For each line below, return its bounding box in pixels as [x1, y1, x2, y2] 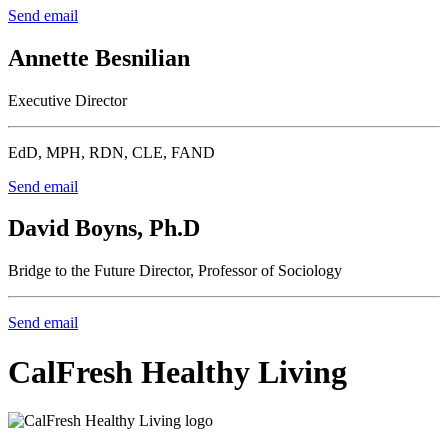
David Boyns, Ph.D [8, 215, 200, 242]
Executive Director [8, 91, 127, 109]
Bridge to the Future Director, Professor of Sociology [8, 262, 342, 280]
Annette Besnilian [8, 44, 190, 71]
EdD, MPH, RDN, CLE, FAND [8, 143, 215, 161]
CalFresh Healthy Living [8, 353, 347, 390]
